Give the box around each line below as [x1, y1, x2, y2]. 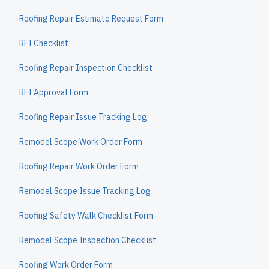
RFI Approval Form [19, 87, 88, 98]
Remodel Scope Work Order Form [19, 136, 142, 147]
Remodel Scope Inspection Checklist [19, 235, 156, 246]
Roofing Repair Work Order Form [19, 161, 139, 172]
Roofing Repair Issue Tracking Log [19, 112, 147, 122]
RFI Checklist [19, 38, 68, 49]
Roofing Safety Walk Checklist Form [19, 210, 153, 221]
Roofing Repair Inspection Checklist [19, 62, 153, 73]
